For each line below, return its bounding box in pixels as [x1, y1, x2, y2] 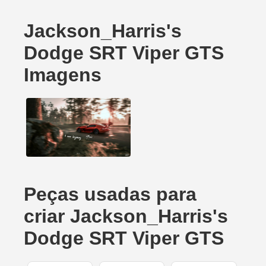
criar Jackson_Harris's [24, 205, 228, 227]
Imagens [24, 64, 102, 85]
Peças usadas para [24, 183, 197, 205]
